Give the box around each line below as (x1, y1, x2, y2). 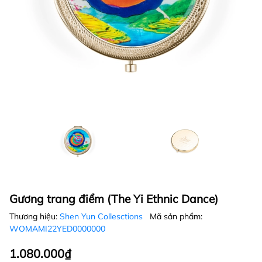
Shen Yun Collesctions (60, 211, 145, 222)
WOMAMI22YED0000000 (9, 223, 105, 234)
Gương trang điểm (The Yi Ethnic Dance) (9, 192, 218, 206)
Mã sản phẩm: (150, 211, 202, 222)
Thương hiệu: (9, 211, 60, 222)
